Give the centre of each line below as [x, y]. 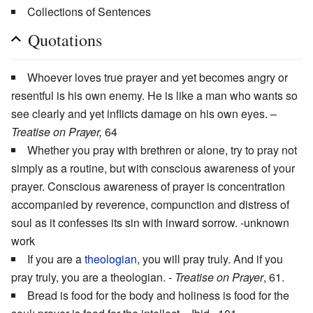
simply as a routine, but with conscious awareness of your [153, 168]
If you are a [56, 259]
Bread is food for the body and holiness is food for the [158, 295]
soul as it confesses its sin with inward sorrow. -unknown [150, 222]
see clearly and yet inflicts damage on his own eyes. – [144, 113]
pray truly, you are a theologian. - [93, 277]
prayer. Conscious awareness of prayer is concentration [148, 186]
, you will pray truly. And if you [210, 259]
